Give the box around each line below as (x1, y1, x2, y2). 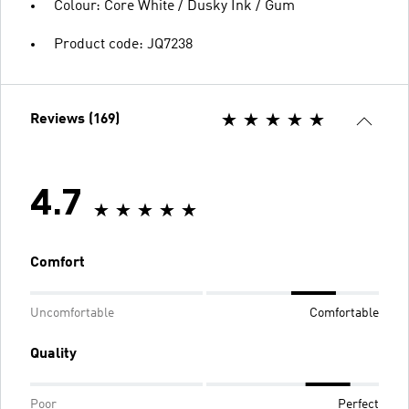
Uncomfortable (30, 306, 114, 320)
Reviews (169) (30, 111, 120, 127)
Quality (30, 346, 77, 362)
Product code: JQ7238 (54, 37, 193, 52)
